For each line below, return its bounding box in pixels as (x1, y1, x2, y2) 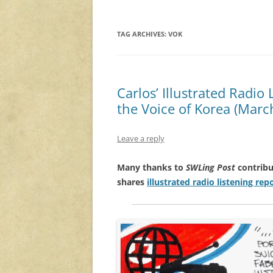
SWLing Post (186, 161, 235, 174)
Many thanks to (117, 161, 186, 174)
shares (117, 176, 147, 188)
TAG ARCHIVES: (117, 29, 168, 39)
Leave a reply (117, 133, 165, 144)
